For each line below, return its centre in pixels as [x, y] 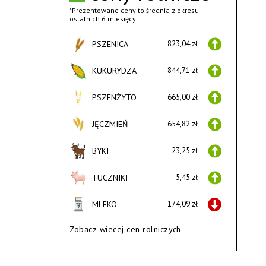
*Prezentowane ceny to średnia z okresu [134, 11]
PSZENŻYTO [114, 98]
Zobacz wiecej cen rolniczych [125, 229]
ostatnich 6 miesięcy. [103, 19]
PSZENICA [110, 44]
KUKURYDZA [114, 71]
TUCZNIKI [110, 178]
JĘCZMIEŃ [110, 124]
